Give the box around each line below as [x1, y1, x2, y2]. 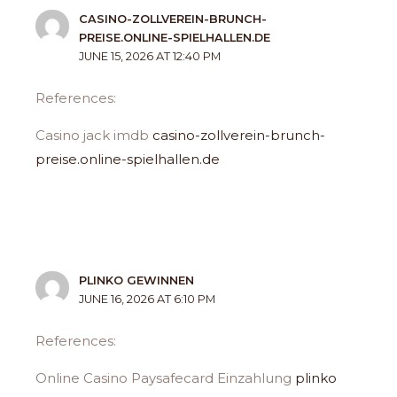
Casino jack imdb [35, 127, 153, 144]
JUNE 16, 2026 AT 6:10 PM [79, 292, 216, 306]
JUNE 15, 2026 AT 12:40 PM [79, 49, 222, 63]
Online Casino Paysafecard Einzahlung [35, 370, 296, 387]
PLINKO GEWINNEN [79, 273, 195, 287]
